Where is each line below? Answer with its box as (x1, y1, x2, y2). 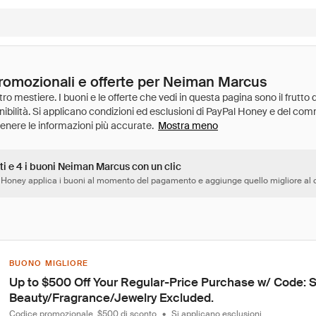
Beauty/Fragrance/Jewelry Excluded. (9, 290, 214, 305)
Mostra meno (158, 119, 218, 132)
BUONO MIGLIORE (9, 258, 89, 268)
